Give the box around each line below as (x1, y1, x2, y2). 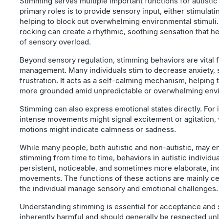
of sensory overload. (20, 37, 91, 46)
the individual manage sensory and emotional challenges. (20, 184, 218, 193)
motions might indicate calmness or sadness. (20, 125, 176, 134)
